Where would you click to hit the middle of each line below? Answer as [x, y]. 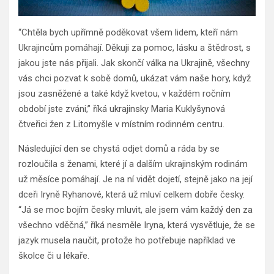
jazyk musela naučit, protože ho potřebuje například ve [127, 241]
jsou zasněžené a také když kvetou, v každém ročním [124, 94]
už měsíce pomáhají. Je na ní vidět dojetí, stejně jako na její [135, 180]
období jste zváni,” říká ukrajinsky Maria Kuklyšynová [122, 109]
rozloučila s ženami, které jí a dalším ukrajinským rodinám [133, 164]
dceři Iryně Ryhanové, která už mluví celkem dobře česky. [131, 195]
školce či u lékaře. [54, 256]
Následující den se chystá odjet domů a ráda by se [119, 149]
